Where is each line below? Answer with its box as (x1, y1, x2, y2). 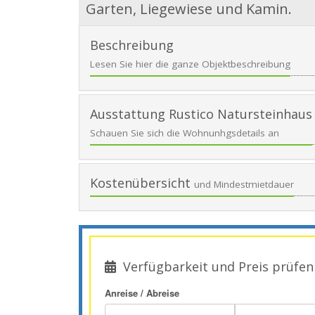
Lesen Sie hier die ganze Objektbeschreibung (90, 58, 290, 71)
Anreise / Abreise (105, 286, 179, 300)
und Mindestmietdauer (194, 178, 294, 191)
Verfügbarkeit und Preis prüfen (120, 258, 314, 276)
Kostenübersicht (90, 174, 194, 192)
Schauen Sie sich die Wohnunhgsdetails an (90, 127, 279, 140)
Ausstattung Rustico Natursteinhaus (90, 105, 312, 123)
